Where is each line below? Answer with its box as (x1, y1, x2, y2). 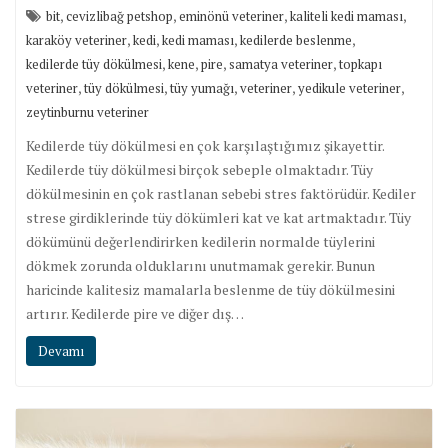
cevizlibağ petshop (66, 6, 173, 25)
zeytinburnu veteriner (26, 102, 149, 121)
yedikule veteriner (298, 78, 401, 97)
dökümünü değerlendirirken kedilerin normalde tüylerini (26, 231, 375, 251)
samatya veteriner (229, 54, 333, 73)
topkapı (339, 54, 382, 73)
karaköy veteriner (26, 30, 127, 49)
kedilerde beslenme (240, 30, 352, 49)
